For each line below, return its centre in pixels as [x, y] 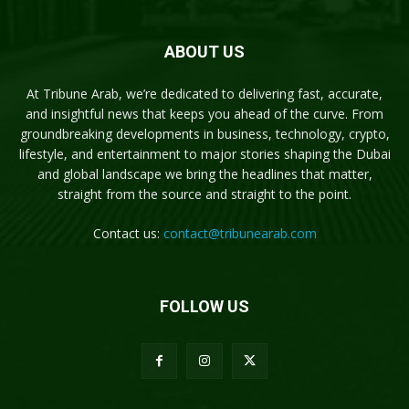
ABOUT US [204, 51]
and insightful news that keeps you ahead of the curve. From [204, 113]
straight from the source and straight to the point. [204, 194]
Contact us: [128, 233]
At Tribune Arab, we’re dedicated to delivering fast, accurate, [204, 93]
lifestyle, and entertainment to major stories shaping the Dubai [204, 153]
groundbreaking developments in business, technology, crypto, [204, 133]
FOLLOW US [204, 306]
